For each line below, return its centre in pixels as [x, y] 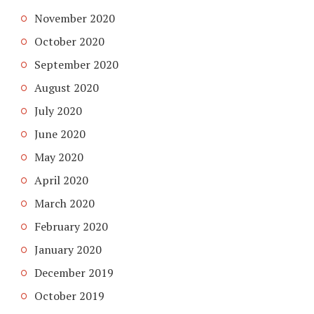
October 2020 [69, 41]
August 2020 [67, 87]
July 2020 [58, 110]
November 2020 [75, 18]
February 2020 [71, 226]
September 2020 [76, 64]
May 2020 [59, 157]
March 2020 [64, 203]
